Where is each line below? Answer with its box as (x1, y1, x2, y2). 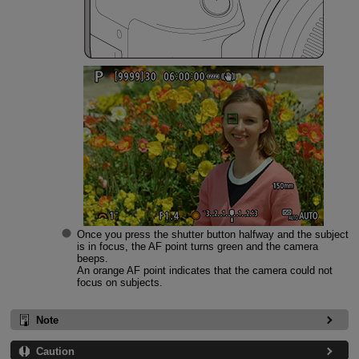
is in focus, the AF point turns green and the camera (76, 240, 318, 253)
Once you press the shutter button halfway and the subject (76, 228, 349, 241)
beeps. (76, 252, 108, 265)
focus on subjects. (76, 276, 163, 289)
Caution (35, 345, 75, 357)
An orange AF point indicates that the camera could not (76, 264, 333, 277)
